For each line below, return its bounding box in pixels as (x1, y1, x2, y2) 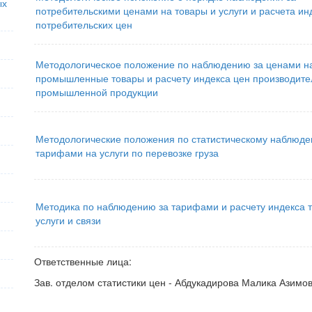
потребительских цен (36, 17, 132, 31)
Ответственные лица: (34, 254, 132, 268)
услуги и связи (36, 213, 101, 227)
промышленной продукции (36, 85, 158, 99)
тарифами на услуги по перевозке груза (36, 146, 219, 159)
